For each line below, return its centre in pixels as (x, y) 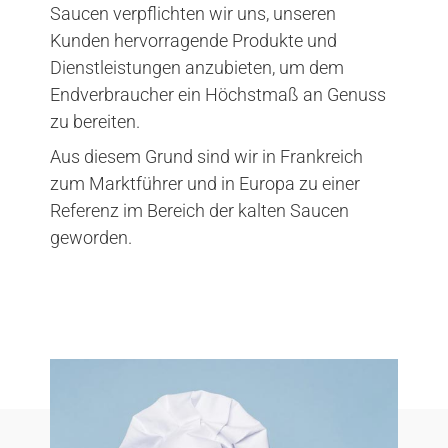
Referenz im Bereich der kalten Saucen (199, 210)
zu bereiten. (95, 121)
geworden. (91, 237)
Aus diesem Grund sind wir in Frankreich (206, 156)
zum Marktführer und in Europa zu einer (205, 183)
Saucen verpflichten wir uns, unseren (193, 13)
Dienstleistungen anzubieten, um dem (197, 67)
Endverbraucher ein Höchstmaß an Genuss (218, 94)
